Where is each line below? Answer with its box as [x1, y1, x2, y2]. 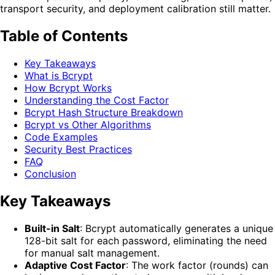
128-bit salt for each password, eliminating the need [25, 234, 267, 247]
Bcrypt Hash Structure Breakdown [25, 106, 183, 118]
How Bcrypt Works [25, 81, 112, 94]
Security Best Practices [25, 142, 132, 155]
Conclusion [25, 167, 76, 180]
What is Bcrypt [25, 69, 93, 82]
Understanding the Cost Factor [25, 93, 169, 106]
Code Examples [25, 130, 98, 143]
